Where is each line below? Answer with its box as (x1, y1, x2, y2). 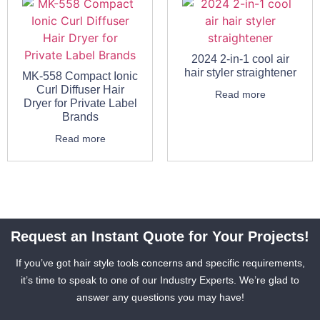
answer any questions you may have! (76, 291, 244, 304)
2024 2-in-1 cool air (191, 53, 289, 66)
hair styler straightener (184, 66, 296, 79)
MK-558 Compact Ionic (22, 70, 138, 83)
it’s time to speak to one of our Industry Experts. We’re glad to (21, 274, 299, 286)
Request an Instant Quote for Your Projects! (11, 229, 309, 245)
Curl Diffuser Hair (36, 84, 124, 96)
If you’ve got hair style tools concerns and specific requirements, (15, 257, 305, 269)
